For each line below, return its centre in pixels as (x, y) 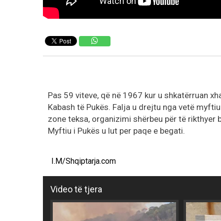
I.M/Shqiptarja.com (83, 161)
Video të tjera (76, 189)
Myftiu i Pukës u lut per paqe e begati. (116, 130)
